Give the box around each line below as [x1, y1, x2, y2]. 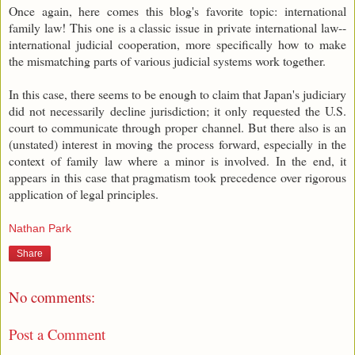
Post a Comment [9, 323, 105, 344]
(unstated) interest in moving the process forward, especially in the [9, 135, 346, 152]
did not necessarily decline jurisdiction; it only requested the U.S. [9, 101, 346, 119]
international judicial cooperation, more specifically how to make [9, 35, 346, 52]
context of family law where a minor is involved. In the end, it [9, 151, 346, 169]
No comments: [9, 287, 95, 307]
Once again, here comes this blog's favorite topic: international [9, 2, 346, 19]
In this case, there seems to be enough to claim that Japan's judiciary [9, 85, 346, 102]
